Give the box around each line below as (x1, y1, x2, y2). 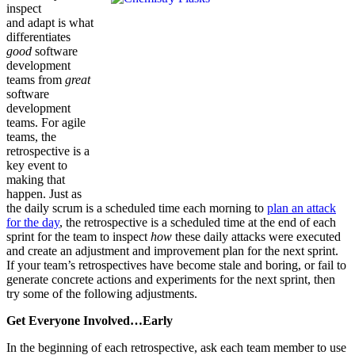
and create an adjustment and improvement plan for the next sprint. (6, 243, 338, 258)
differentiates (6, 29, 71, 44)
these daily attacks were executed (172, 229, 341, 243)
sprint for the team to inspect (6, 229, 151, 243)
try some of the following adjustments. (6, 286, 197, 300)
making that (6, 172, 65, 186)
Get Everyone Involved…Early (6, 313, 173, 327)
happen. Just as (6, 186, 82, 200)
